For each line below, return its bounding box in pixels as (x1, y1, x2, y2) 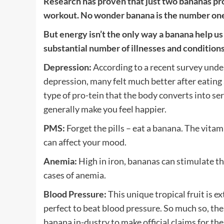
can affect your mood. (43, 136, 126, 147)
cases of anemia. (43, 169, 106, 180)
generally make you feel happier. (43, 103, 166, 114)
